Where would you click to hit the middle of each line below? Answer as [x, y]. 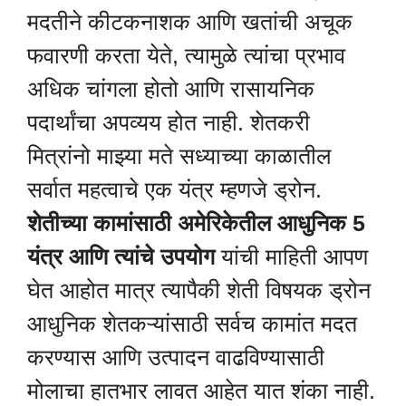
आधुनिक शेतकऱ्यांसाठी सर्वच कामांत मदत [192, 323]
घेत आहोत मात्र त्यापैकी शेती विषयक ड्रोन [199, 290]
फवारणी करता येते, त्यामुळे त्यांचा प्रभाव [186, 55]
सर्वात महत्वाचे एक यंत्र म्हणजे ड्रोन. [174, 189]
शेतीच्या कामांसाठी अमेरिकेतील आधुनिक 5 [196, 222]
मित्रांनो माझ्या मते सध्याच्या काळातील [179, 155]
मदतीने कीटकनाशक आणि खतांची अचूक [190, 21]
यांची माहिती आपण [291, 256]
